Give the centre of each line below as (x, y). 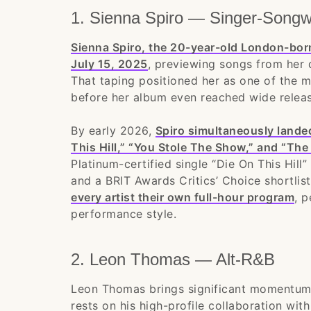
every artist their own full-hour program (183, 197)
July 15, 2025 (109, 64)
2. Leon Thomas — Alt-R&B (173, 259)
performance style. (124, 214)
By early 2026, (113, 131)
